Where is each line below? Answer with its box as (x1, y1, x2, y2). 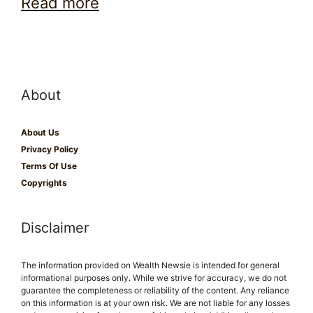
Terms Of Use (21, 161, 77, 172)
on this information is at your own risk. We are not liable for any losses (21, 298, 290, 309)
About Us (21, 127, 59, 138)
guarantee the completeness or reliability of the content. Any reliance (21, 285, 289, 296)
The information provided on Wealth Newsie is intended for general (21, 260, 279, 271)
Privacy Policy (21, 144, 78, 155)
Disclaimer (21, 219, 89, 237)
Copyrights (21, 177, 67, 189)
